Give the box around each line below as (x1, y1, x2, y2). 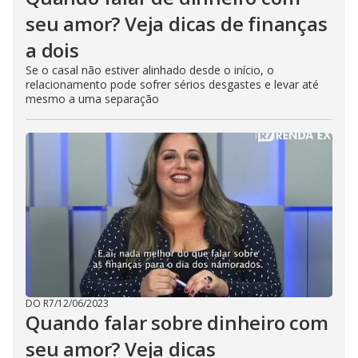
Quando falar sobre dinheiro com (26, 308, 328, 336)
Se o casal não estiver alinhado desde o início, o (26, 62, 274, 78)
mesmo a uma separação (26, 90, 159, 106)
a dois (26, 36, 79, 63)
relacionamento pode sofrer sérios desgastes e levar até (26, 76, 319, 92)
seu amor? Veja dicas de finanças (26, 10, 328, 37)
